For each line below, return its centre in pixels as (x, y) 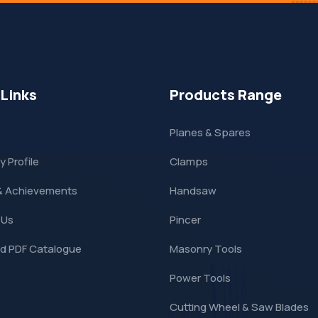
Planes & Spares (210, 132)
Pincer (185, 220)
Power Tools (200, 278)
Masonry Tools (206, 249)
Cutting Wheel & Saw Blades (239, 307)
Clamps (189, 161)
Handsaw (193, 191)
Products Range (226, 95)
